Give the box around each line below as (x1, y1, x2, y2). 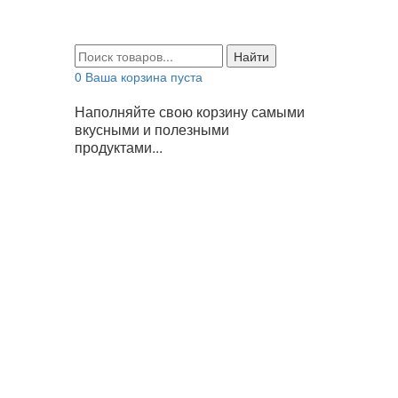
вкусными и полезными (74, 119, 229, 139)
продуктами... (74, 137, 163, 157)
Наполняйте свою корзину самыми (74, 101, 305, 122)
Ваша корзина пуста (84, 68, 203, 85)
